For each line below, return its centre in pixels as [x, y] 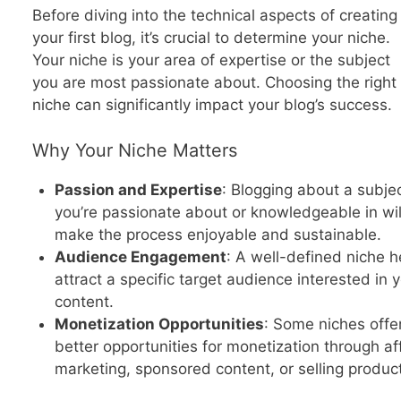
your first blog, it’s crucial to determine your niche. [211, 38]
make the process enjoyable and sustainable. [218, 234]
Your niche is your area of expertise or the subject [211, 60]
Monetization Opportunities [159, 324]
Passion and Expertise [138, 189]
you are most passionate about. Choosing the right [214, 83]
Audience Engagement [141, 256]
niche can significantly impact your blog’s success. [212, 105]
